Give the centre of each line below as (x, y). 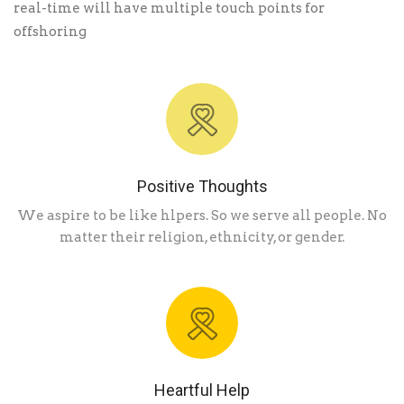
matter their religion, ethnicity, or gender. (202, 237)
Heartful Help (202, 390)
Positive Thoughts (202, 186)
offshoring (50, 32)
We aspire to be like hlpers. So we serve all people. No (202, 216)
